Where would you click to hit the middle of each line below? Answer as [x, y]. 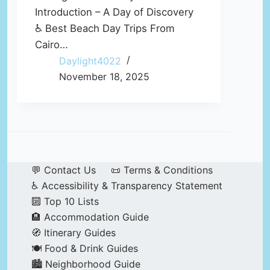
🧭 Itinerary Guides [74, 233]
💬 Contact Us [64, 170]
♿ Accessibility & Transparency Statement [127, 186]
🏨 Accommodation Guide [90, 217]
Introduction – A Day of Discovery [114, 12]
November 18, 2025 [104, 77]
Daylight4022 [90, 61]
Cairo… [52, 45]
